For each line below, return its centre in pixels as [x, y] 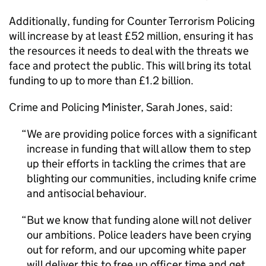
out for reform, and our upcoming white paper [137, 250]
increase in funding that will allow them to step [139, 149]
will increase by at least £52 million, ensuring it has [131, 36]
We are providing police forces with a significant [142, 134]
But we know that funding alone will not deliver [139, 220]
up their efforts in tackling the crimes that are [136, 164]
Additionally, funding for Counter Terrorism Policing [132, 21]
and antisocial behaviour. [87, 193]
